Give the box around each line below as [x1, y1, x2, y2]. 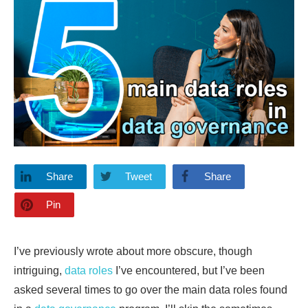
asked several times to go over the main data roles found [14, 283, 287, 296]
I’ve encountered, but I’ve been [113, 264, 265, 276]
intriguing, [14, 264, 65, 276]
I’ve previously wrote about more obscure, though [14, 245, 252, 257]
